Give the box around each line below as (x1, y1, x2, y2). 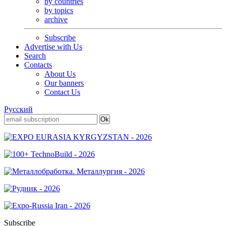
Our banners (44, 79, 84, 87)
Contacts (24, 61, 52, 69)
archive (44, 15, 68, 24)
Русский (4, 105, 33, 114)
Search (24, 51, 46, 60)
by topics (44, 6, 73, 15)
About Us (44, 70, 76, 78)
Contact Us (44, 88, 80, 96)
